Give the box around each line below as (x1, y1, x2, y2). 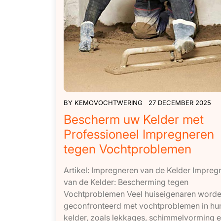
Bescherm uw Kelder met (64, 111, 204, 127)
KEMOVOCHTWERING (74, 98, 143, 107)
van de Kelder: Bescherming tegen (64, 177, 188, 187)
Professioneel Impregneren (64, 126, 214, 142)
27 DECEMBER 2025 (148, 98, 211, 107)
